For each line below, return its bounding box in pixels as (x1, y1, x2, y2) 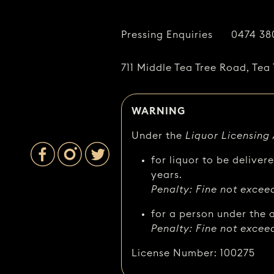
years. (151, 170, 183, 180)
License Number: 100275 (131, 248, 256, 259)
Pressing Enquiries (121, 30, 213, 40)
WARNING (131, 106, 186, 117)
